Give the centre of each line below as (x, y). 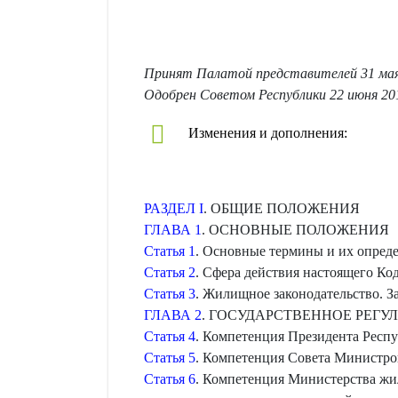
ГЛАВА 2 (173, 315)
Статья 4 (170, 336)
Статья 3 (170, 294)
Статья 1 (170, 251)
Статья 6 (170, 379)
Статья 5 (170, 358)
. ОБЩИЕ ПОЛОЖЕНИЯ (282, 208)
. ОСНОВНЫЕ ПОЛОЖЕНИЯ (295, 230)
